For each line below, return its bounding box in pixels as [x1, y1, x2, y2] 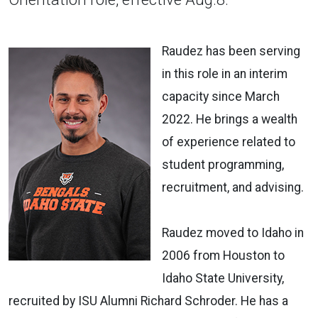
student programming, [162, 157, 284, 172]
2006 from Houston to [162, 248, 285, 263]
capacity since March [162, 89, 280, 104]
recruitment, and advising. [162, 180, 307, 194]
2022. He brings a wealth [162, 111, 297, 126]
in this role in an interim [162, 66, 287, 81]
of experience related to [162, 134, 295, 149]
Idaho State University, [162, 270, 284, 285]
